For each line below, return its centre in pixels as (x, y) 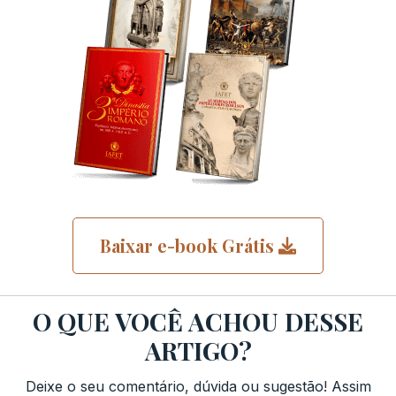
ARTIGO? (198, 350)
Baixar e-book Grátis (187, 245)
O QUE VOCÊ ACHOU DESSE (198, 321)
